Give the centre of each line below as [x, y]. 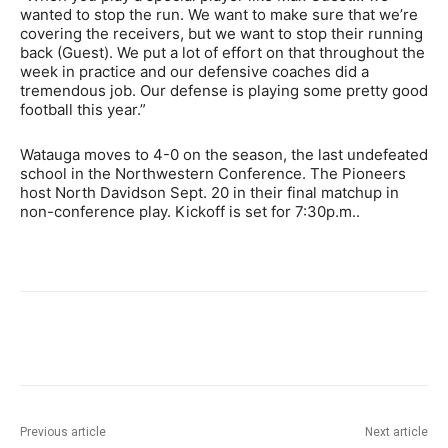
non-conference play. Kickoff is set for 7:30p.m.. [190, 211]
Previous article [63, 431]
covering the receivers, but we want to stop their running [221, 33]
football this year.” [83, 109]
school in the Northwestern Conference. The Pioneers [213, 173]
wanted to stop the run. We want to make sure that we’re [219, 14]
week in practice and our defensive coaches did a [194, 71]
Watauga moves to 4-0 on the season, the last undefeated [224, 154]
